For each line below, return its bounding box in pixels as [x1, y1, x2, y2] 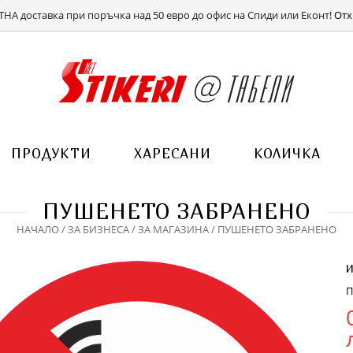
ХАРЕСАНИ [134, 145, 211, 162]
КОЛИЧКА [254, 145, 321, 162]
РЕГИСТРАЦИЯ [286, 7, 351, 20]
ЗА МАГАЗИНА [138, 222, 209, 236]
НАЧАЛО [17, 222, 59, 236]
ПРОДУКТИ [11, 145, 91, 162]
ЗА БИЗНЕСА [68, 222, 129, 236]
